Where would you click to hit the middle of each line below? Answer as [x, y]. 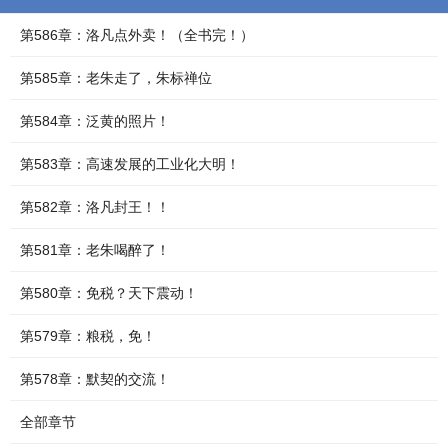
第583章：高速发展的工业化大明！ [130, 164]
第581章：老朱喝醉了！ [95, 250]
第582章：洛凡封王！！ [95, 207]
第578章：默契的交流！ [95, 379]
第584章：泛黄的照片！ [95, 121]
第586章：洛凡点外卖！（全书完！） [137, 35]
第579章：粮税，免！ [88, 336]
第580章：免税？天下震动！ [109, 293]
